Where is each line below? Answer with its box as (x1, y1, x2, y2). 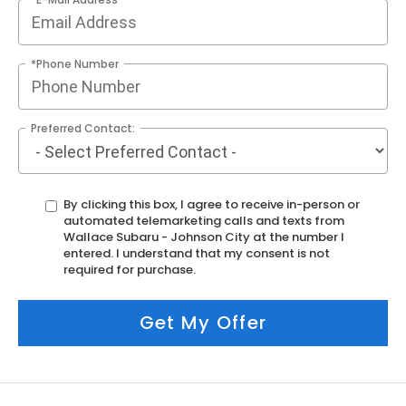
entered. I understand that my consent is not (63, 244, 330, 262)
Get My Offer (139, 310, 267, 336)
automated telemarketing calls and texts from (63, 211, 344, 229)
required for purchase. (63, 260, 196, 278)
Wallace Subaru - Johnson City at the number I (63, 227, 344, 246)
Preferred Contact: (31, 120, 135, 136)
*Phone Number (31, 55, 119, 72)
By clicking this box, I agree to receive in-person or (63, 195, 360, 213)
